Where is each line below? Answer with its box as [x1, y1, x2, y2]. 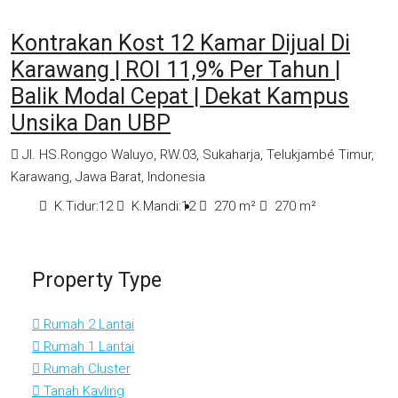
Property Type [32, 267, 162, 293]
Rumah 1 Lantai [40, 338, 134, 355]
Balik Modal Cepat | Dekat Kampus [11, 84, 349, 110]
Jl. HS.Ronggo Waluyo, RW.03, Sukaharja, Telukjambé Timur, [22, 147, 374, 163]
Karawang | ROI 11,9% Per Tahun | [11, 57, 340, 84]
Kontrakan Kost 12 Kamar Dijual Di [11, 30, 350, 57]
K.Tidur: [54, 198, 99, 215]
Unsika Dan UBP [11, 110, 171, 137]
